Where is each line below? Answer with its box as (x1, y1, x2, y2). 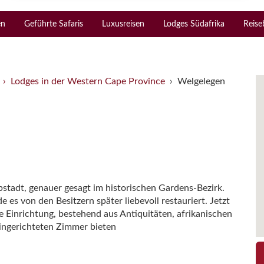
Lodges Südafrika (163, 19, 225, 28)
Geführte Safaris (24, 19, 84, 28)
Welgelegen (177, 76, 225, 86)
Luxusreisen (102, 19, 145, 28)
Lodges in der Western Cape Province (11, 76, 165, 86)
